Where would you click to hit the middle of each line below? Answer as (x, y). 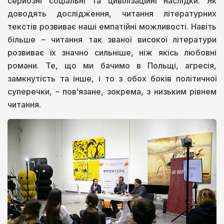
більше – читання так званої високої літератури (112, 39)
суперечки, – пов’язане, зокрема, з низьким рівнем (112, 91)
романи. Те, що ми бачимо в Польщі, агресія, (112, 65)
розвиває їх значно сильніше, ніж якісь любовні (112, 52)
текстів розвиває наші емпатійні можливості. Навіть (112, 26)
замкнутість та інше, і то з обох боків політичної (112, 78)
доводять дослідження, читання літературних (112, 13)
